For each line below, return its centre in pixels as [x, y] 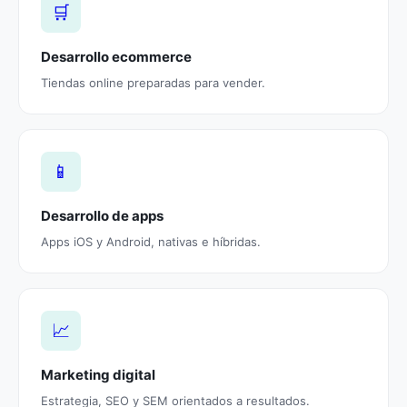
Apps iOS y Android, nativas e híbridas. [151, 242]
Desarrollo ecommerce [116, 57]
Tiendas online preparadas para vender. [153, 83]
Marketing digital [98, 375]
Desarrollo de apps [102, 216]
